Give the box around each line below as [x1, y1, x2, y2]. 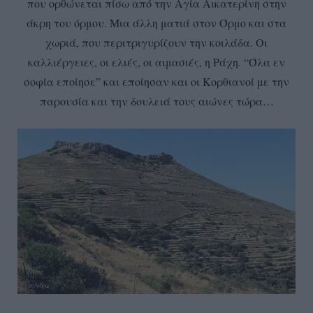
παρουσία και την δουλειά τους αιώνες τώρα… [39, 93, 274, 108]
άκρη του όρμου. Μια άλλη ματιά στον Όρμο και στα [27, 15, 286, 30]
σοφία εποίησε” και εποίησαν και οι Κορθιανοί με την [24, 73, 289, 89]
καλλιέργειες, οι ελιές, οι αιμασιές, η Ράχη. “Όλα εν [28, 54, 285, 69]
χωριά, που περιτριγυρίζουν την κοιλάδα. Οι [45, 34, 268, 50]
